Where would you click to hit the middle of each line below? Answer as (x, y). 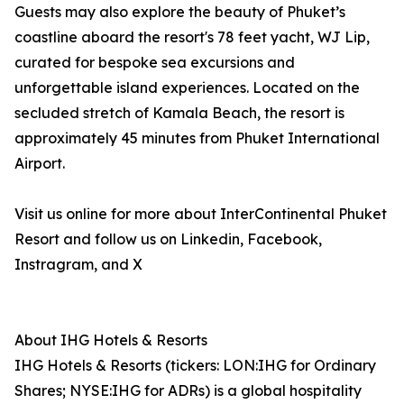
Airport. (40, 164)
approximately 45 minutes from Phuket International (197, 138)
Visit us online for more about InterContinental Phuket (201, 214)
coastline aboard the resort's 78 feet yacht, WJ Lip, (192, 37)
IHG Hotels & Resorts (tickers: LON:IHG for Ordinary (195, 366)
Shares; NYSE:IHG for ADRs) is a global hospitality (188, 391)
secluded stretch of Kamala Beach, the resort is (179, 113)
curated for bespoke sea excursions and (155, 63)
